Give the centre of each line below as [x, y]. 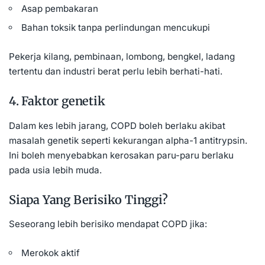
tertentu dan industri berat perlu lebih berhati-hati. [116, 72]
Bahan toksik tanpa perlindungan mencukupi [116, 28]
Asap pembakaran [60, 9]
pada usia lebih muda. [55, 170]
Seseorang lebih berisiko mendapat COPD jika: [108, 224]
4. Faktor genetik [57, 101]
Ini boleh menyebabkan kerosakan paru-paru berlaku [121, 155]
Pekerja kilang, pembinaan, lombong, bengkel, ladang [122, 57]
